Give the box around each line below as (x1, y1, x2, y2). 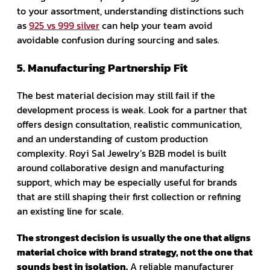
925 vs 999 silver (29, 17, 99, 33)
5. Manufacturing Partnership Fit (17, 58, 187, 76)
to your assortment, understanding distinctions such (17, 3, 243, 18)
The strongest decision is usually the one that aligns (17, 230, 251, 245)
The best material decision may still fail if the (17, 87, 215, 102)
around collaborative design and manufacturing (17, 160, 224, 175)
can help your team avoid (99, 17, 212, 33)
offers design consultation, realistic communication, (17, 116, 242, 131)
